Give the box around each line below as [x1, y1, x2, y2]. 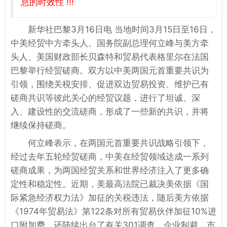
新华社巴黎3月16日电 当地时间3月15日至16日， [28, 24, 216, 34]
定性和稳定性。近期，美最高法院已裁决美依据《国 [11, 178, 209, 189]
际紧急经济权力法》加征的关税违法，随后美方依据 [11, 192, 209, 203]
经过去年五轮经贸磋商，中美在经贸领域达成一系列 [11, 151, 209, 162]
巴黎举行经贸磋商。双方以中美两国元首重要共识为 [11, 65, 209, 75]
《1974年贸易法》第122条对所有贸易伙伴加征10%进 [11, 206, 216, 216]
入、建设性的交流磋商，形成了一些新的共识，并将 [11, 106, 209, 117]
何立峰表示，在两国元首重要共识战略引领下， [28, 137, 209, 148]
